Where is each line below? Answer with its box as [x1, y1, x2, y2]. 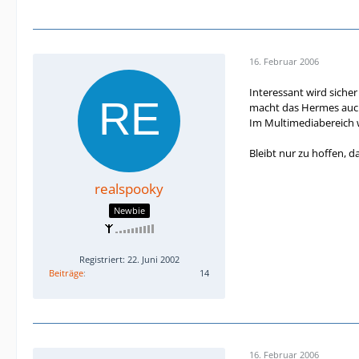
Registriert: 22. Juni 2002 [79, 252, 179, 265]
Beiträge [49, 266, 83, 279]
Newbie [113, 204, 145, 216]
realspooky [95, 179, 163, 198]
